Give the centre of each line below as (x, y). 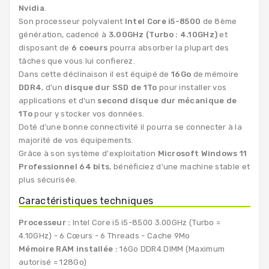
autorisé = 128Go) (53, 262)
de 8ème (219, 21)
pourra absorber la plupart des (168, 47)
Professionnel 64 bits (64, 166)
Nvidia (32, 8)
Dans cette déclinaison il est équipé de (95, 74)
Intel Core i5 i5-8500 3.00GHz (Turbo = (146, 222)
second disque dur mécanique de (167, 100)
